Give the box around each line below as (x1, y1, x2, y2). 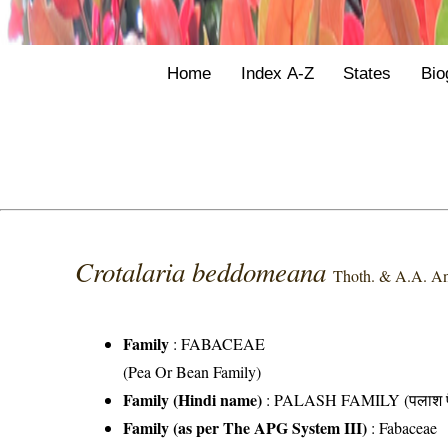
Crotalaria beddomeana (75, 252, 334, 289)
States (343, 63, 392, 84)
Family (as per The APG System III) (123, 415, 368, 439)
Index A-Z (240, 63, 314, 84)
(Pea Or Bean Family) (123, 360, 262, 382)
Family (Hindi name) (123, 387, 263, 411)
